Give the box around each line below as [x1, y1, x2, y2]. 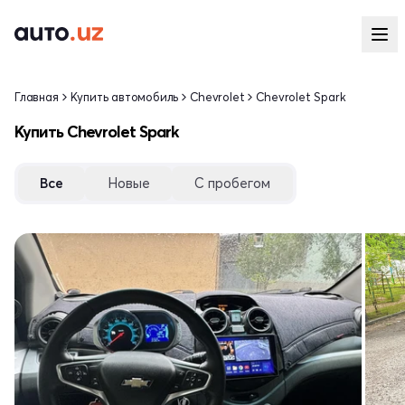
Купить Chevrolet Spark [14, 121, 179, 142]
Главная [14, 89, 59, 104]
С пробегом [194, 174, 270, 192]
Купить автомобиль [70, 89, 179, 104]
